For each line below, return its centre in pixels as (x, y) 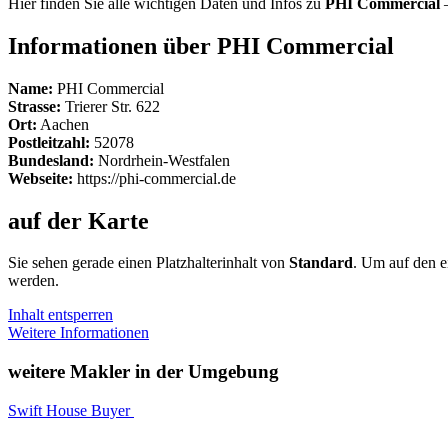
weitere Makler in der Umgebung (143, 372)
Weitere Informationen (78, 333)
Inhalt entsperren (60, 315)
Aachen (63, 124)
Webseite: (40, 178)
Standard (321, 263)
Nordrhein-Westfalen (162, 160)
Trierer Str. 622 (110, 106)
